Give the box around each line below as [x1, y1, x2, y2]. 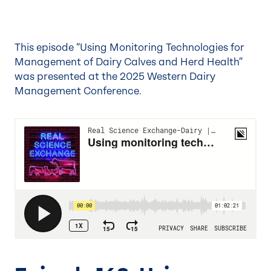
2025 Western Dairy [120, 71, 215, 82]
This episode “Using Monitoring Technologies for [15, 42, 244, 53]
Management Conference [15, 85, 139, 97]
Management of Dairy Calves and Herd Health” [15, 56, 243, 68]
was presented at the [15, 71, 120, 82]
